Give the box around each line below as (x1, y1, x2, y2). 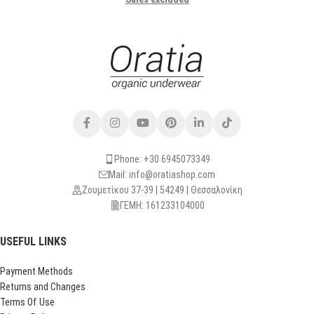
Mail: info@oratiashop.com (109, 169, 215, 180)
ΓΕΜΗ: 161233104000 (119, 200, 205, 211)
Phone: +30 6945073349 (114, 153, 210, 165)
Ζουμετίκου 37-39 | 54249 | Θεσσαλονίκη (81, 184, 243, 196)
